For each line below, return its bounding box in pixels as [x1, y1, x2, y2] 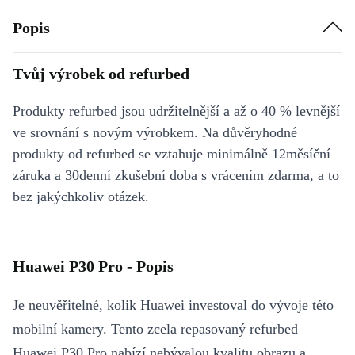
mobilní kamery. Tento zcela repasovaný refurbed [13, 321, 298, 337]
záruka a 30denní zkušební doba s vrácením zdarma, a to [13, 167, 339, 183]
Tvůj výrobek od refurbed [13, 65, 189, 82]
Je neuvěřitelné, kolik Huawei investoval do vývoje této [13, 297, 334, 313]
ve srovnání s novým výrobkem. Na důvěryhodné [13, 124, 297, 140]
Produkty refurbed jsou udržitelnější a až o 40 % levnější [13, 103, 340, 119]
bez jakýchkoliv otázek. [13, 189, 149, 204]
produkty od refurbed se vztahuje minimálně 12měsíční [13, 146, 330, 162]
